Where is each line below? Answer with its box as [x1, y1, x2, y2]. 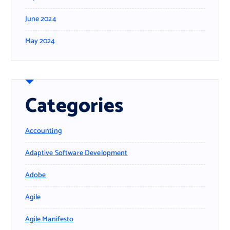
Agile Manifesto [25, 213, 74, 225]
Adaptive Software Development [25, 147, 128, 159]
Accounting [25, 125, 62, 137]
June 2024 [25, 13, 56, 25]
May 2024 [25, 35, 55, 47]
